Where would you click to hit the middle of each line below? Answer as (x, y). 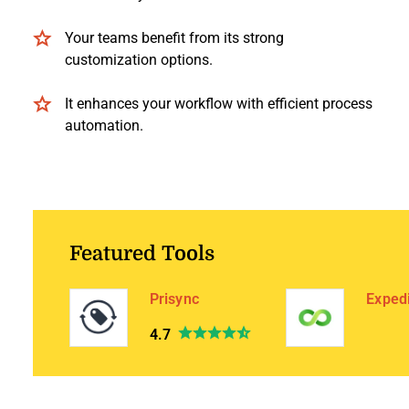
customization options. (139, 59)
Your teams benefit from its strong (174, 37)
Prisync (174, 299)
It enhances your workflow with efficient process (219, 103)
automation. (104, 125)
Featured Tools (142, 252)
